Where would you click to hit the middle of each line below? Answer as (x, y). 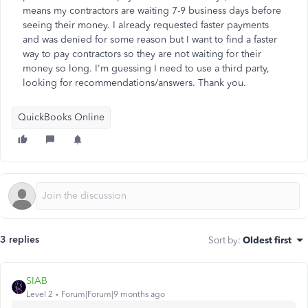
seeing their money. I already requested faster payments (146, 25)
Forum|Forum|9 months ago (113, 294)
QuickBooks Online (61, 117)
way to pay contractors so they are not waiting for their (142, 54)
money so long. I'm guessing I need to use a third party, (146, 68)
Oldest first (267, 240)
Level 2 (40, 294)
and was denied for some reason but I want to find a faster (150, 40)
